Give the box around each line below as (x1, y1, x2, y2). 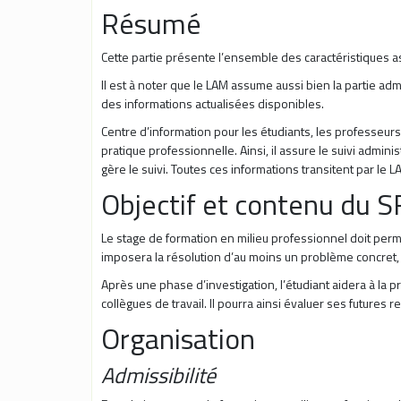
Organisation (101, 317, 255, 361)
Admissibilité (101, 359, 216, 392)
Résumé (101, 2, 201, 46)
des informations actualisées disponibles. (101, 94, 324, 114)
